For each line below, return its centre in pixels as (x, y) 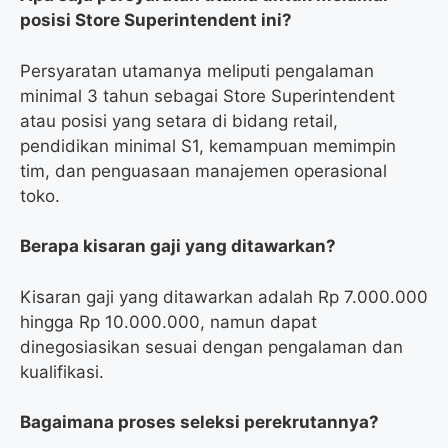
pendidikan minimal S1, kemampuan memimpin (208, 145)
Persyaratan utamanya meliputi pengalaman (197, 70)
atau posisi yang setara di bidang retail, (179, 120)
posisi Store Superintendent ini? (156, 20)
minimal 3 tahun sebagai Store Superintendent (207, 95)
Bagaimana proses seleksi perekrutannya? (199, 422)
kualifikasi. (62, 371)
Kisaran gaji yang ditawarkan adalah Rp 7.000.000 (224, 296)
